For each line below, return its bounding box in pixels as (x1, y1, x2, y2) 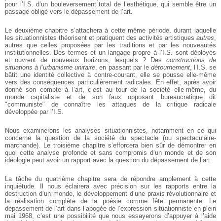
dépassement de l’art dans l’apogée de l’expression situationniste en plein (5, 204, 216, 212)
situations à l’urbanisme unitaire (5, 63, 96, 71)
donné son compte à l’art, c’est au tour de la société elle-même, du (5, 85, 216, 93)
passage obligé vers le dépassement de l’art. (5, 7, 133, 15)
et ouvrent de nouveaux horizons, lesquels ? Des (5, 56, 166, 64)
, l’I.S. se (189, 63, 217, 71)
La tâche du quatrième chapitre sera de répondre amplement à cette (5, 175, 216, 183)
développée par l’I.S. (5, 108, 64, 115)
